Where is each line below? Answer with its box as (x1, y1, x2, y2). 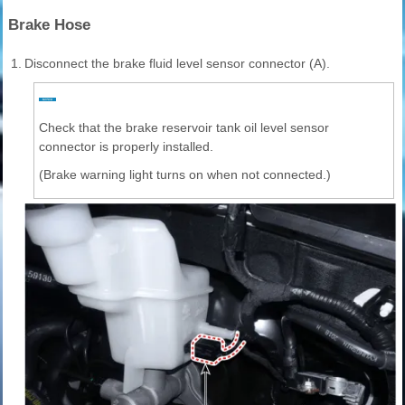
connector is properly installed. (39, 139, 213, 155)
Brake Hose (8, 16, 90, 34)
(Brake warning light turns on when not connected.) (39, 167, 331, 183)
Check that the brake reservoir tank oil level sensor (39, 120, 329, 136)
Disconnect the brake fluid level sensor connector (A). (24, 56, 330, 71)
